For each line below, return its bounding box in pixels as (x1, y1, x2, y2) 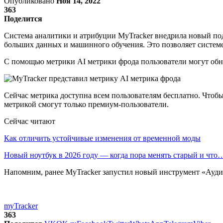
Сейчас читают (4, 116, 55, 125)
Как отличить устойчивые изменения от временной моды (4, 133, 201, 142)
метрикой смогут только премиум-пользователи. (4, 100, 169, 109)
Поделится (4, 14, 42, 23)
